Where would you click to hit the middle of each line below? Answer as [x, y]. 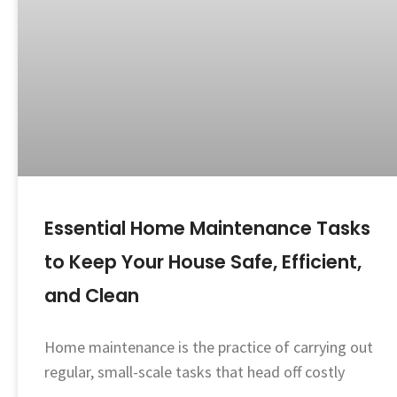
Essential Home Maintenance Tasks [207, 229]
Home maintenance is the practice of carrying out [209, 347]
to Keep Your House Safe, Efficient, [203, 262]
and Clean [92, 296]
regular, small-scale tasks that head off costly [195, 372]
